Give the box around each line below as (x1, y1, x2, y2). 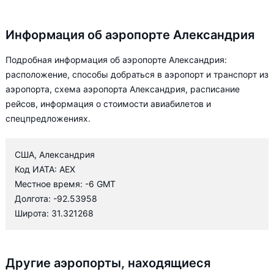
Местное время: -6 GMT (15, 179, 116, 189)
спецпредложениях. (6, 113, 91, 124)
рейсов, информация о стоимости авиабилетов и (6, 98, 211, 109)
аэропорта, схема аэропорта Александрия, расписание (6, 84, 240, 94)
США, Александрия (15, 149, 95, 160)
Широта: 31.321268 (15, 208, 94, 218)
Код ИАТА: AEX (15, 164, 75, 174)
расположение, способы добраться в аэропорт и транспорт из (6, 69, 268, 80)
